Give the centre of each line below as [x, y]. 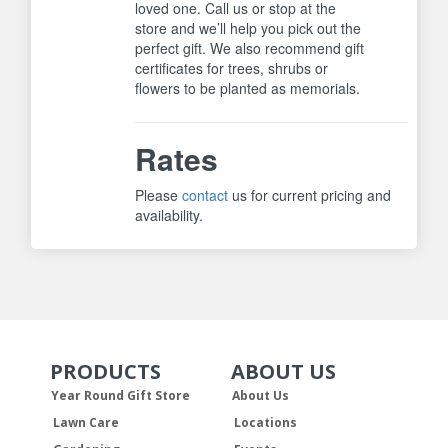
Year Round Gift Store [121, 395]
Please [159, 194]
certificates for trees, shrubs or [232, 67]
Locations [265, 422]
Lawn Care [86, 422]
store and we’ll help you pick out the [248, 27]
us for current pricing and [310, 194]
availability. [169, 214]
